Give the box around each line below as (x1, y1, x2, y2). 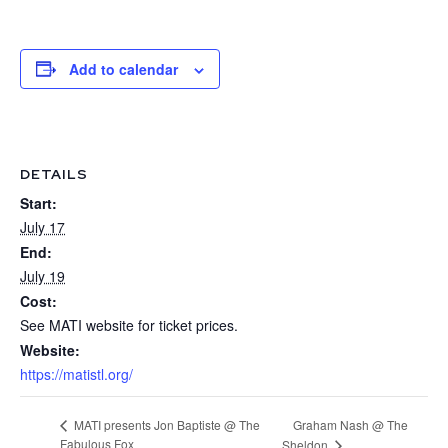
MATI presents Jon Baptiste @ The (71, 415, 260, 433)
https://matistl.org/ (20, 363, 133, 384)
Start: (20, 192, 57, 213)
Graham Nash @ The (293, 415, 409, 433)
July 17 (20, 216, 65, 237)
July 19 (20, 265, 65, 286)
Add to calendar (69, 58, 178, 79)
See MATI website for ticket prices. (20, 314, 238, 335)
